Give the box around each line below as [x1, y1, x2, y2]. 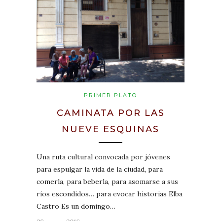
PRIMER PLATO [84, 91, 137, 99]
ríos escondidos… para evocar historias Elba [37, 189, 183, 198]
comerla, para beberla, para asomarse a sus [37, 177, 178, 186]
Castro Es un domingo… [37, 201, 115, 211]
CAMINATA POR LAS [56, 107, 165, 118]
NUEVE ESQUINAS [62, 123, 159, 135]
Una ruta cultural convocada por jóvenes [37, 152, 170, 161]
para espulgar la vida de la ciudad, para [37, 164, 163, 174]
